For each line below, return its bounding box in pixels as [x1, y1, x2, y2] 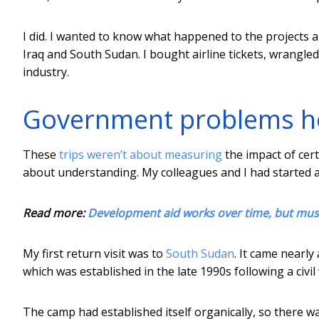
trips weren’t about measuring [59, 146, 222, 162]
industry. [23, 63, 69, 80]
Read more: [23, 204, 88, 221]
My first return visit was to [23, 245, 166, 261]
